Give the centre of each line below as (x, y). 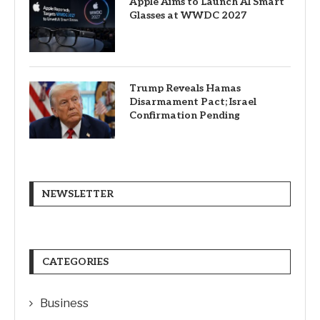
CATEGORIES (75, 262)
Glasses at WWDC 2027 (188, 15)
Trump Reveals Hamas (185, 88)
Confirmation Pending (185, 115)
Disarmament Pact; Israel (193, 102)
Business (64, 303)
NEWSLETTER (78, 194)
